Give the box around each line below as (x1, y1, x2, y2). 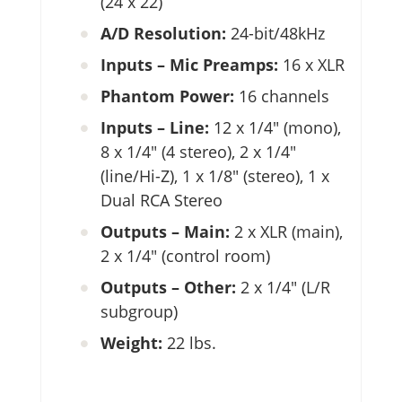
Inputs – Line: (100, 117, 214, 139)
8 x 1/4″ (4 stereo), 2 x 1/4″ (100, 141, 296, 163)
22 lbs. (162, 332, 216, 354)
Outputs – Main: (100, 221, 234, 243)
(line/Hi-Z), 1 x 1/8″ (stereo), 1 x (100, 165, 329, 188)
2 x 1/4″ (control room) (100, 245, 270, 267)
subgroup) (100, 301, 178, 323)
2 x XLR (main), (234, 221, 343, 243)
